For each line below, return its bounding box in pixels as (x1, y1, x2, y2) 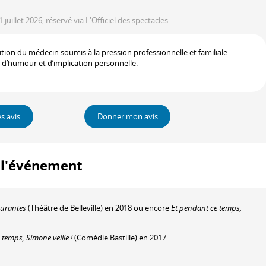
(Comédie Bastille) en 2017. (72, 232, 168, 243)
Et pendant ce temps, (171, 202, 242, 213)
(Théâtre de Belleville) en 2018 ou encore (26, 202, 171, 213)
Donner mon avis (97, 111, 158, 122)
